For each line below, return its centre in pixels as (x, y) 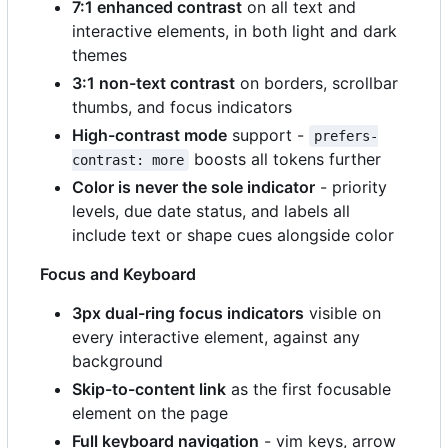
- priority (351, 186)
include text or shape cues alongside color (233, 234)
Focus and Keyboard (118, 273)
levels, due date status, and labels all (211, 210)
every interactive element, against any (216, 336)
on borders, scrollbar (316, 82)
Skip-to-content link (149, 388)
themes (99, 54)
